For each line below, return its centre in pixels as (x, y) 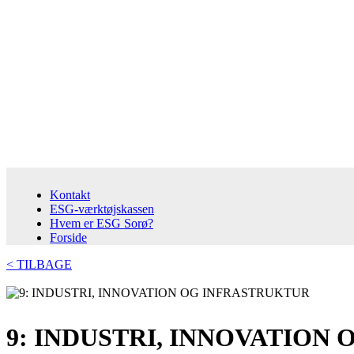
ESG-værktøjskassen (102, 209)
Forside (68, 237)
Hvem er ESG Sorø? (102, 223)
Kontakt (70, 195)
